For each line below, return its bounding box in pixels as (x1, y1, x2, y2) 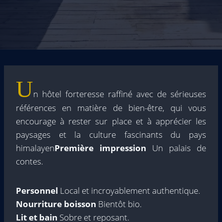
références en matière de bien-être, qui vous (16, 102, 206, 113)
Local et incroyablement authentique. (58, 185, 200, 196)
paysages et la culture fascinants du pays (16, 129, 206, 140)
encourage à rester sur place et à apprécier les (16, 115, 206, 127)
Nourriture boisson (16, 198, 96, 210)
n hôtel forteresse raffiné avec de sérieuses (33, 88, 206, 100)
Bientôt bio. (96, 198, 142, 210)
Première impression (55, 142, 146, 154)
